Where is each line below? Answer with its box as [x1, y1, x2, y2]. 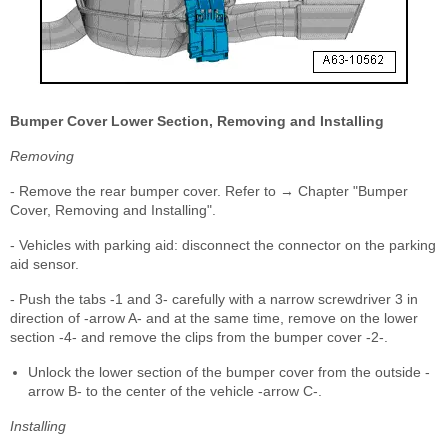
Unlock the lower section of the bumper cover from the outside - [28, 363, 430, 380]
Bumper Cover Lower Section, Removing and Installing [10, 112, 384, 129]
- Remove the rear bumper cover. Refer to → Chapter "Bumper [10, 182, 408, 199]
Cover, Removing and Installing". [10, 201, 216, 218]
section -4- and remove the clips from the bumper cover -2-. [10, 328, 388, 345]
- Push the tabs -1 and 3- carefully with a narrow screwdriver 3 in [10, 290, 418, 307]
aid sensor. [10, 255, 79, 272]
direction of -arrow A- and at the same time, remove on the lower [10, 309, 418, 326]
